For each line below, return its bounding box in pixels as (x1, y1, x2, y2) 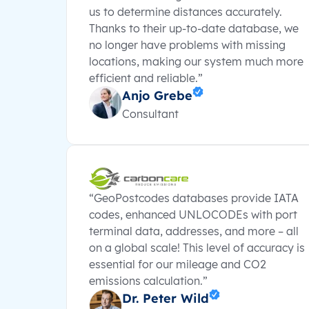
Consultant (122, 107, 179, 121)
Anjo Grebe (122, 88, 192, 103)
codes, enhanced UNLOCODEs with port (89, 208, 297, 221)
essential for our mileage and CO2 (89, 257, 266, 271)
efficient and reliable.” (89, 71, 203, 85)
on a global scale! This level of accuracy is (89, 241, 305, 255)
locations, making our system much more (89, 54, 303, 68)
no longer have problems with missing (89, 38, 286, 52)
